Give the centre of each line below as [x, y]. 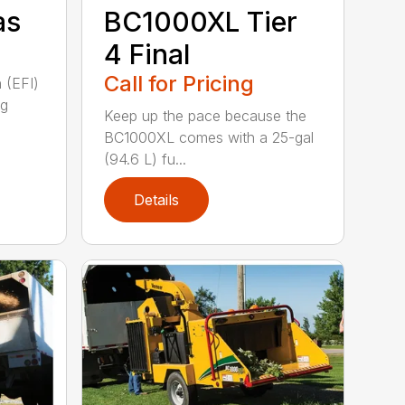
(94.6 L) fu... [146, 159]
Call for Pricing [179, 83]
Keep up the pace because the [206, 115]
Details [157, 199]
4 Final [147, 54]
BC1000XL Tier [201, 21]
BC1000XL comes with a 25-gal [209, 137]
